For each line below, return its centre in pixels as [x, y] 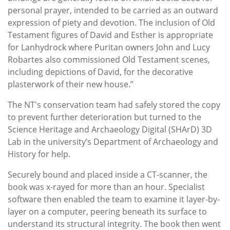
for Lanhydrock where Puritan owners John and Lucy [109, 47]
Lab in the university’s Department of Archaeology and [113, 142]
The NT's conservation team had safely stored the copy [114, 105]
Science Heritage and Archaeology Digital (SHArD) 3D [110, 130]
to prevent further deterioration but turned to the [104, 117]
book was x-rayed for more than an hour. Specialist [106, 187]
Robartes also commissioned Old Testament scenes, [109, 60]
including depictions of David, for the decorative [100, 72]
